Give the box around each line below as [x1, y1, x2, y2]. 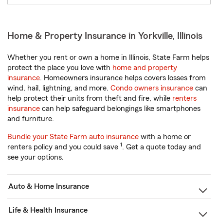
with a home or [139, 133, 191, 141]
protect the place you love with [7, 64, 112, 72]
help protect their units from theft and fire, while [7, 94, 172, 102]
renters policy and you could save [7, 143, 120, 151]
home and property [112, 64, 177, 72]
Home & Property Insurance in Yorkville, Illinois [7, 31, 202, 41]
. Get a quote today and [122, 143, 201, 151]
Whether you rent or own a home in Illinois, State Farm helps [7, 54, 209, 61]
